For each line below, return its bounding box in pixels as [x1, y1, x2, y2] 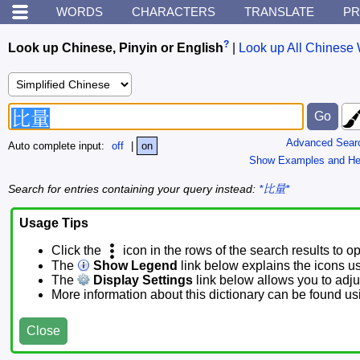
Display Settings [90, 273, 193, 288]
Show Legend [90, 259, 178, 273]
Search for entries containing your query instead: [8, 182, 259, 195]
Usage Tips [19, 216, 88, 231]
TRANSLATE [244, 5, 314, 18]
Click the [51, 243, 104, 258]
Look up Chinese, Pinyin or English [8, 41, 223, 55]
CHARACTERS [132, 5, 215, 18]
